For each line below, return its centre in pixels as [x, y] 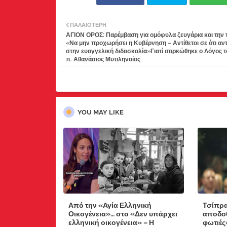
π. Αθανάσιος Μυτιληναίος [103, 59]
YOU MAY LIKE [100, 112]
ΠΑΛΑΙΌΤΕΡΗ [88, 25]
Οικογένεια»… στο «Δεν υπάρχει [123, 214]
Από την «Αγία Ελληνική [110, 205]
